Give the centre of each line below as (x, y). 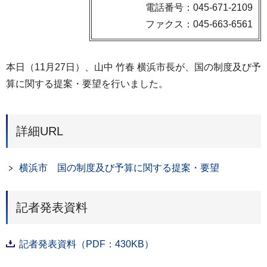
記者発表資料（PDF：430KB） (86, 244)
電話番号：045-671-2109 (199, 7)
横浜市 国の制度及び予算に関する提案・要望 (119, 167)
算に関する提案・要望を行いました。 (87, 83)
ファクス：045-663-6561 (199, 24)
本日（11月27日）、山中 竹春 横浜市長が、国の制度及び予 (133, 67)
